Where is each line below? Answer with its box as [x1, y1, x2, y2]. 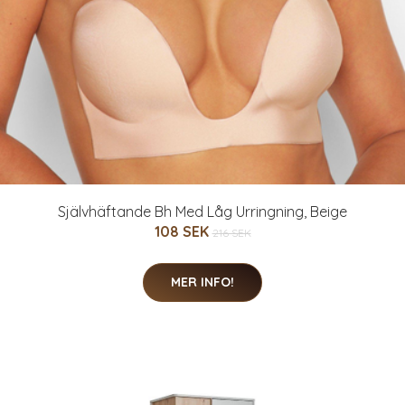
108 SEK [154, 222, 212, 241]
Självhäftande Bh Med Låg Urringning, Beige [58, 202, 347, 221]
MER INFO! [171, 274, 234, 291]
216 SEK [212, 226, 251, 240]
